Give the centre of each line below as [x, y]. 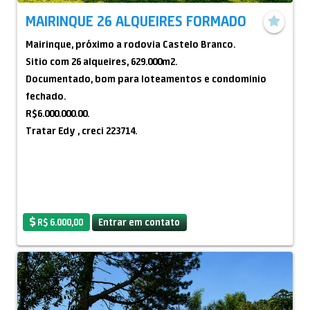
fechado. [46, 96]
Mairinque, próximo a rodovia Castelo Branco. [130, 44]
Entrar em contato [139, 222]
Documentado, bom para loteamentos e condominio [146, 79]
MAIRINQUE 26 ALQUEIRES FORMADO [136, 21]
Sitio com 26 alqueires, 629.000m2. [101, 62]
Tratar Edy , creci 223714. [81, 131]
